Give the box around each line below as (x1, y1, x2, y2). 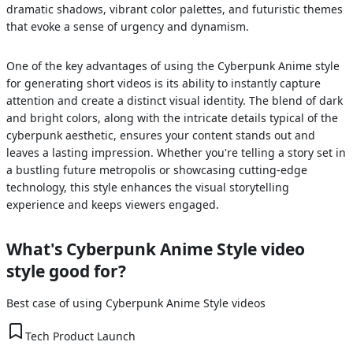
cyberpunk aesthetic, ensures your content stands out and (6, 127, 315, 143)
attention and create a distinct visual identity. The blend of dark (6, 92, 343, 108)
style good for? (6, 259, 126, 282)
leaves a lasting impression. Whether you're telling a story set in (6, 144, 346, 160)
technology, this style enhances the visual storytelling (6, 179, 289, 195)
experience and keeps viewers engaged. (6, 196, 219, 212)
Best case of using (6, 295, 106, 311)
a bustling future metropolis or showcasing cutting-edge (6, 162, 307, 177)
